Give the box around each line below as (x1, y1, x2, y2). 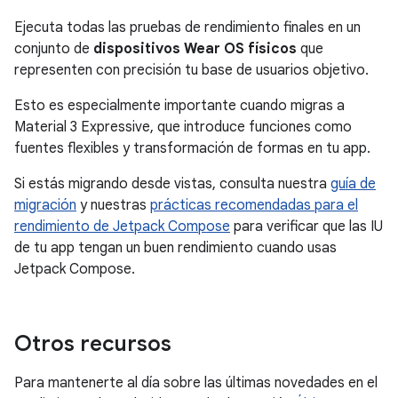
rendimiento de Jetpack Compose (14, 218, 230, 235)
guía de (330, 175, 376, 193)
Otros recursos (14, 330, 171, 357)
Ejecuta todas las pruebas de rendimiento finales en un (14, 19, 361, 36)
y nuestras (76, 196, 150, 214)
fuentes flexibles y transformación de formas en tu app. (14, 139, 370, 157)
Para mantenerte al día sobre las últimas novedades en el (14, 374, 378, 392)
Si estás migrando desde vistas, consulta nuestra (14, 175, 330, 193)
